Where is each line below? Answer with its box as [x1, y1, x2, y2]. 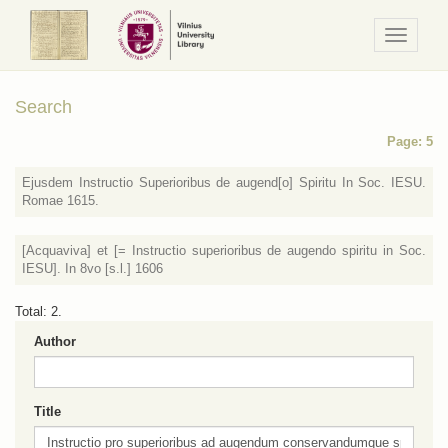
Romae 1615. [22, 193, 99, 208]
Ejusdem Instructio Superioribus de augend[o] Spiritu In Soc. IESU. [22, 175, 426, 190]
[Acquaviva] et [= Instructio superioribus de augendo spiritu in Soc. [22, 243, 426, 258]
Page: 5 [387, 134, 433, 149]
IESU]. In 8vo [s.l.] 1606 [22, 261, 163, 276]
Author [34, 334, 76, 349]
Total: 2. [15, 304, 62, 319]
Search [15, 97, 72, 117]
